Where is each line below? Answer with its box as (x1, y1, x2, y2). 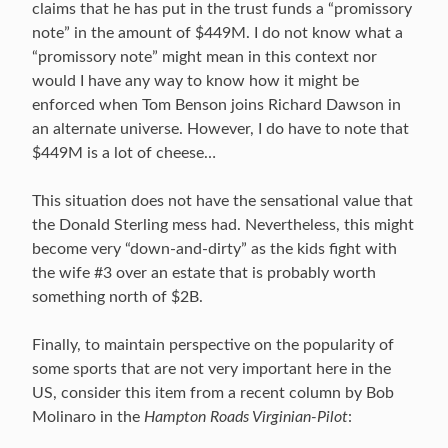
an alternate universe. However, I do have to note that (32, 121, 409, 137)
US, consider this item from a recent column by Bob (32, 385, 394, 401)
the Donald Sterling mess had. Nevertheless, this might (32, 217, 414, 233)
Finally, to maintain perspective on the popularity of (32, 337, 394, 353)
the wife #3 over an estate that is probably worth (32, 265, 376, 281)
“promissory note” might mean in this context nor (32, 49, 377, 65)
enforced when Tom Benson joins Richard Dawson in (32, 97, 401, 113)
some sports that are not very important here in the (32, 361, 391, 377)
